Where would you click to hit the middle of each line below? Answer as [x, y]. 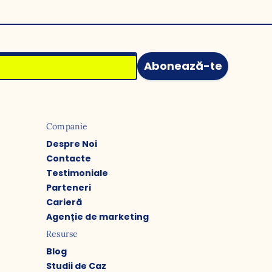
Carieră [64, 202]
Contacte [69, 158]
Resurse [62, 234]
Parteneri [69, 188]
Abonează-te [183, 66]
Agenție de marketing [97, 217]
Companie [67, 126]
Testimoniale [77, 173]
